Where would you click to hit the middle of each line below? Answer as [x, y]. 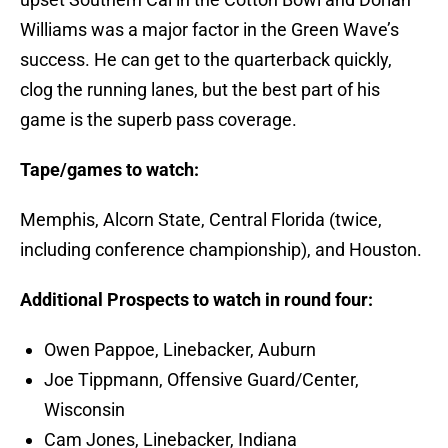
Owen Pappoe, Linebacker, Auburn [180, 350]
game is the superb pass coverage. [158, 120]
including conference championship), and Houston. [221, 250]
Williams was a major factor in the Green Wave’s [209, 30]
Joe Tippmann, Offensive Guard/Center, [201, 380]
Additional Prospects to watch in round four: [196, 300]
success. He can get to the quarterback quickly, [206, 60]
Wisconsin [84, 410]
